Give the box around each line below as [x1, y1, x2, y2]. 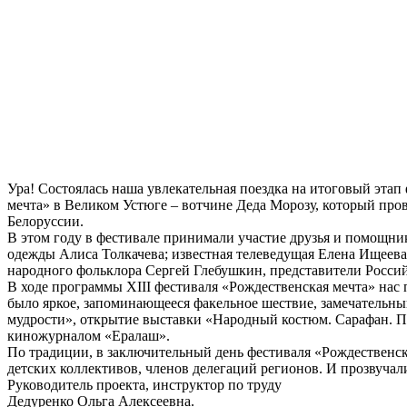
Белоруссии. [7, 213, 84, 229]
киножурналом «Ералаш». [7, 327, 170, 343]
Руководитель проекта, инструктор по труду [7, 376, 282, 392]
